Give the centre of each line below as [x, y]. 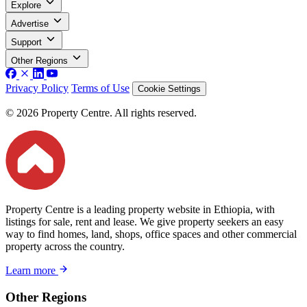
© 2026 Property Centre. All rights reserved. [101, 112]
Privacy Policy [37, 88]
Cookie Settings [169, 88]
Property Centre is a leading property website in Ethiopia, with [140, 210]
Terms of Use [100, 88]
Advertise [30, 23]
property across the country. [65, 247]
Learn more [32, 271]
